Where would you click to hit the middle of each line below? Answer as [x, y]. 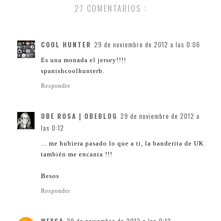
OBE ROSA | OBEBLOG [79, 116]
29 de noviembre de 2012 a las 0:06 [147, 45]
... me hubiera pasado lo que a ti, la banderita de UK [122, 144]
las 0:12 [53, 128]
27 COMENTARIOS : [110, 9]
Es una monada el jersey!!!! [84, 60]
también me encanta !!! [77, 154]
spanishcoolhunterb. [73, 71]
